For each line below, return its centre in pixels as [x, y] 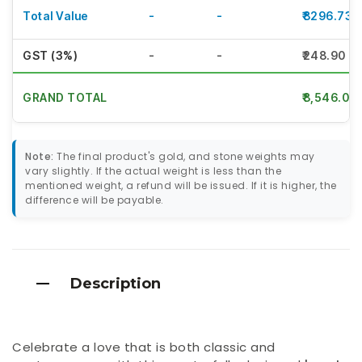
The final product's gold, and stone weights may [184, 157]
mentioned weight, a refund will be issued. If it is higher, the [181, 186]
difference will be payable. [95, 200]
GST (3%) [50, 55]
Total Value [56, 15]
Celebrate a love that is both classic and [144, 347]
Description [116, 284]
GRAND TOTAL [65, 97]
